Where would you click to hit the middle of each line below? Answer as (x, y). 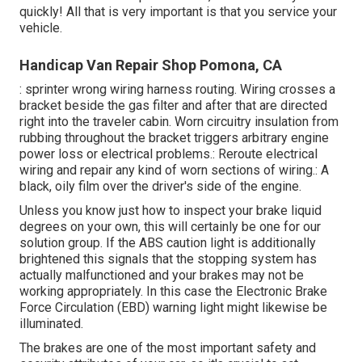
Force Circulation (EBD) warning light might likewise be (173, 307)
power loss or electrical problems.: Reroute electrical (168, 154)
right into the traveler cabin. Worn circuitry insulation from (179, 121)
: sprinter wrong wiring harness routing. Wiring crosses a (177, 89)
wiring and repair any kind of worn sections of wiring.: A (174, 170)
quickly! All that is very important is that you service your (178, 11)
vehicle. (41, 27)
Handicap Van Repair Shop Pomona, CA (151, 65)
